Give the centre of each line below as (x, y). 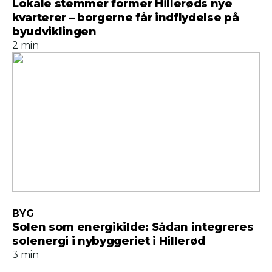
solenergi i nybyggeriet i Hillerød (109, 241)
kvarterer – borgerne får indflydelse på (126, 18)
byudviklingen (54, 32)
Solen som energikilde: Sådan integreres (133, 227)
